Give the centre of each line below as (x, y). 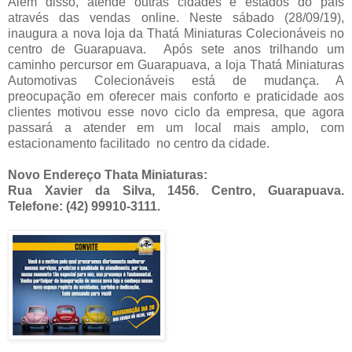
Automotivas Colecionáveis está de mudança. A (176, 81)
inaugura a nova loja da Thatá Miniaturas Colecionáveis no (176, 34)
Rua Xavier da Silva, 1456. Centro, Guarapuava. (176, 191)
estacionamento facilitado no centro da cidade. (139, 144)
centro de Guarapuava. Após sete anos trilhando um (176, 49)
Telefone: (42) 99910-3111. (84, 207)
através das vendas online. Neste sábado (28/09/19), (176, 18)
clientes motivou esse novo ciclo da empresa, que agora (176, 112)
